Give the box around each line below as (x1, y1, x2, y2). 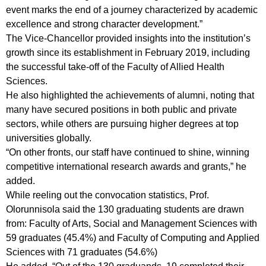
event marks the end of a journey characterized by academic (6, 5, 258, 15)
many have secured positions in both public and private (6, 104, 237, 115)
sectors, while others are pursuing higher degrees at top (6, 119, 239, 129)
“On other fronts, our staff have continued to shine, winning (6, 147, 249, 157)
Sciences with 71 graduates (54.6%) (6, 247, 157, 257)
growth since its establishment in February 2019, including (6, 47, 250, 58)
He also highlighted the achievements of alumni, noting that (6, 90, 254, 100)
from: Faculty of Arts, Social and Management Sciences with (6, 218, 257, 229)
